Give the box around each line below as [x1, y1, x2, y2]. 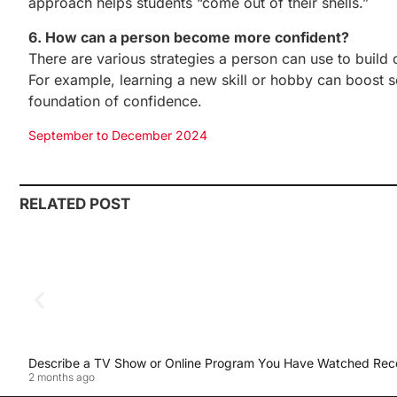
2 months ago [28, 370, 95, 385]
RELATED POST [19, 195, 130, 214]
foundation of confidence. [28, 91, 202, 110]
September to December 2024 [28, 127, 207, 143]
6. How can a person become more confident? [28, 27, 349, 46]
